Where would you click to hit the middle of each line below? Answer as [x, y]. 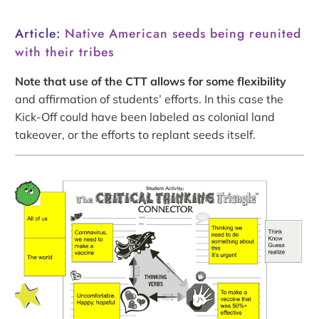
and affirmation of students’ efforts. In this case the [150, 99]
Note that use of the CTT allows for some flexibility [151, 82]
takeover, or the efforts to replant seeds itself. [136, 135]
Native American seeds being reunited [183, 34]
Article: [40, 34]
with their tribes [65, 52]
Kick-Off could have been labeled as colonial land [145, 117]
